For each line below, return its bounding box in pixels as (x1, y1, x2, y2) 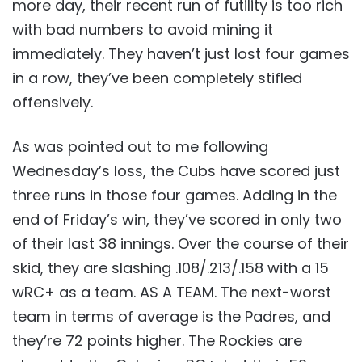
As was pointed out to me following (12, 137, 268, 157)
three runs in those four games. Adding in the (12, 185, 337, 205)
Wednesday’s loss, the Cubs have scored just (12, 161, 340, 181)
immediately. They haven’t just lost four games (12, 44, 350, 64)
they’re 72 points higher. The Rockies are (12, 330, 302, 351)
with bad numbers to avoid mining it (12, 19, 273, 40)
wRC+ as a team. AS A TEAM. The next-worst (12, 282, 331, 302)
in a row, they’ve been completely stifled (12, 68, 302, 88)
